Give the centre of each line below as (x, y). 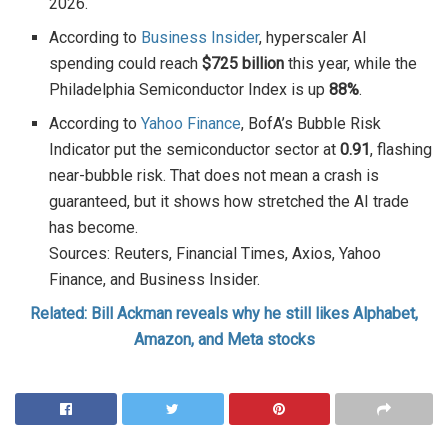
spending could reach (126, 63)
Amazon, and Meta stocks (224, 339)
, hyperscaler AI (313, 37)
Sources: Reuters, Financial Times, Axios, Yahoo (215, 253)
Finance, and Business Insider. (155, 279)
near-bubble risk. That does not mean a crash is (214, 175)
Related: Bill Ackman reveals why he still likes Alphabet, (224, 313)
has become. (94, 227)
